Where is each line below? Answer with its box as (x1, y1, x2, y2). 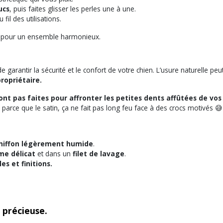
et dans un (35, 148, 73, 158)
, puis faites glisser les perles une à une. (9, 3, 136, 13)
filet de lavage (73, 148, 124, 158)
